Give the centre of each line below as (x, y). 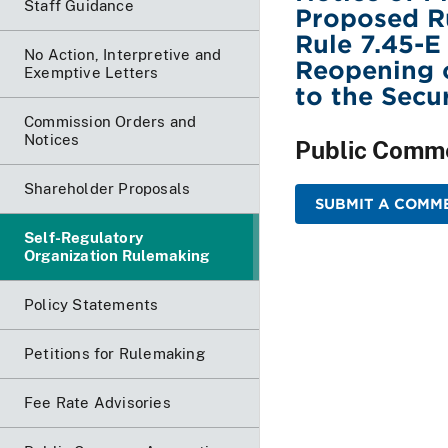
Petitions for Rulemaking (114, 353)
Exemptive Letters (91, 72)
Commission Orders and (110, 121)
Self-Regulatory (83, 237)
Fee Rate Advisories (97, 402)
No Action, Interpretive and (123, 54)
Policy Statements (91, 304)
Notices (52, 139)
